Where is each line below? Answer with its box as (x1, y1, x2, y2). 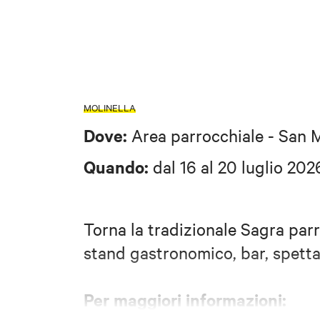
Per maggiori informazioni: (84, 288, 286, 311)
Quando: (84, 154, 149, 178)
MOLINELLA (84, 100, 136, 114)
